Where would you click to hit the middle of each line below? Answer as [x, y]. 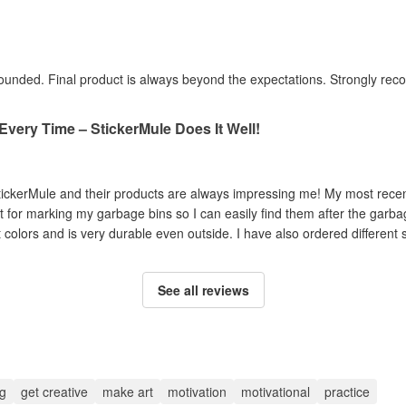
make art [128, 391]
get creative [54, 391]
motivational [275, 391]
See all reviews [203, 290]
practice [347, 391]
